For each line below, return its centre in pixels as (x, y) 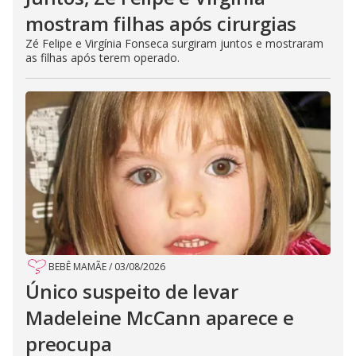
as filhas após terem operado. (103, 58)
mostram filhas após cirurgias (161, 24)
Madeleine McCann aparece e (160, 318)
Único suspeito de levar (132, 292)
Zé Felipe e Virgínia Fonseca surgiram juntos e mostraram (174, 44)
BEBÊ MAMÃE (77, 267)
